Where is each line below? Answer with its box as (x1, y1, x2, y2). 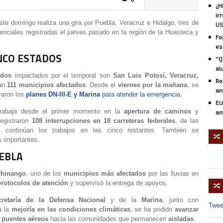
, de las (175, 117, 199, 124)
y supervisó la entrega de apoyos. (70, 179, 168, 187)
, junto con (162, 196, 199, 204)
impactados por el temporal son (14, 72, 110, 79)
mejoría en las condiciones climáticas (11, 206, 130, 213)
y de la (111, 196, 136, 204)
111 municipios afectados (7, 81, 86, 89)
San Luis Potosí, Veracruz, (113, 72, 199, 79)
